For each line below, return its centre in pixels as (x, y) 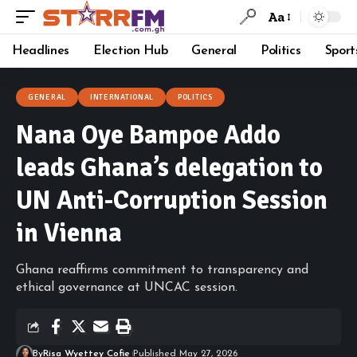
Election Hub (131, 51)
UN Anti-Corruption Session (172, 200)
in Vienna (69, 233)
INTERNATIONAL (122, 97)
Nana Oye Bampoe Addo (148, 135)
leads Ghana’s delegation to (169, 168)
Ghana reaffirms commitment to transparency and (162, 270)
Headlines (41, 51)
